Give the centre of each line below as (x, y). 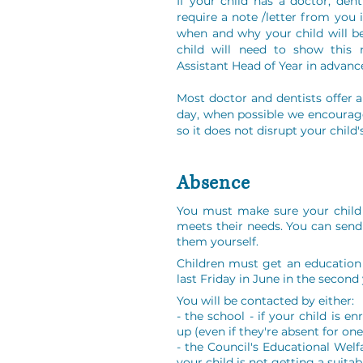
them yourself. (218, 241)
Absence (214, 183)
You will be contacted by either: (265, 301)
